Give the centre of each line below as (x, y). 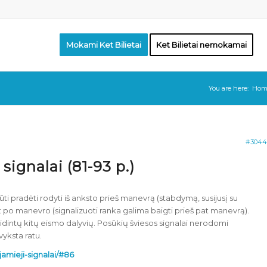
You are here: (229, 88)
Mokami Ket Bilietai (104, 45)
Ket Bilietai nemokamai (201, 45)
